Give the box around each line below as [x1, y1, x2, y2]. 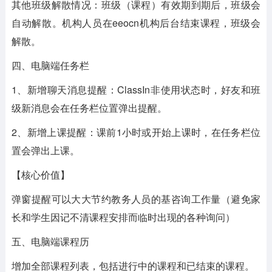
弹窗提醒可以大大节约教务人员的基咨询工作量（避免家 [11, 192, 261, 206]
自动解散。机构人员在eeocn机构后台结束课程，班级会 [11, 16, 261, 30]
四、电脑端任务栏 [11, 58, 89, 72]
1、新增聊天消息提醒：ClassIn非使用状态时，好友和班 [11, 83, 261, 97]
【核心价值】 [11, 168, 70, 182]
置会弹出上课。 [11, 143, 80, 157]
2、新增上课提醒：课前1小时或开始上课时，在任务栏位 [11, 125, 261, 139]
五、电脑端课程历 [11, 234, 89, 248]
